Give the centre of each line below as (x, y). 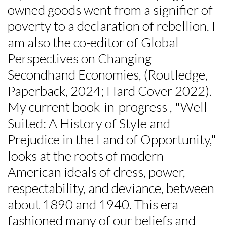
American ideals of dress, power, (97, 172)
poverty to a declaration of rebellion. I (111, 26)
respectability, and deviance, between (111, 188)
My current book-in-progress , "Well (107, 107)
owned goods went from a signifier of (110, 9)
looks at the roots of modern (86, 155)
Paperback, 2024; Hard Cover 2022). (110, 90)
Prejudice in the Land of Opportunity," (112, 139)
